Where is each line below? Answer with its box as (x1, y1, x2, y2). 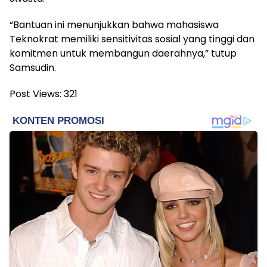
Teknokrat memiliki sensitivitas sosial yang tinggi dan (10, 32, 254, 46)
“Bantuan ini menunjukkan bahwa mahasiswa (10, 18, 219, 32)
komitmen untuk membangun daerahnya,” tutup (10, 46, 237, 61)
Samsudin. (10, 61, 56, 75)
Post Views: (10, 87, 61, 101)
